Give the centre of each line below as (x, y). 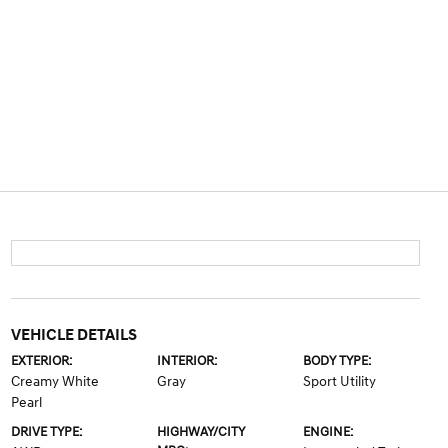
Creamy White (54, 381)
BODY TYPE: (337, 361)
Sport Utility (340, 381)
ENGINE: (328, 432)
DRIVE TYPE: (46, 432)
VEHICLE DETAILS (73, 335)
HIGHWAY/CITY (200, 432)
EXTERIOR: (41, 361)
